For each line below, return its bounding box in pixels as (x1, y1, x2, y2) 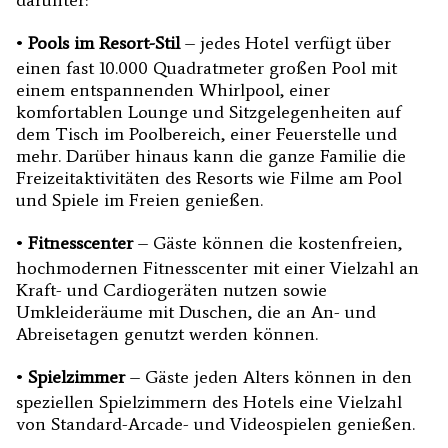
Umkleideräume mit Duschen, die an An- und (16, 301, 376, 324)
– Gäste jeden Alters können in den (130, 366, 412, 389)
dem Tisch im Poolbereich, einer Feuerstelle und (16, 123, 397, 146)
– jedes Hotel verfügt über (185, 32, 391, 55)
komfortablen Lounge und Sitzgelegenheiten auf (16, 101, 401, 124)
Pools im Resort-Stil (28, 32, 185, 55)
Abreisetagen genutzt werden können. (16, 323, 318, 346)
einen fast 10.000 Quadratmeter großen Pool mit (16, 57, 397, 80)
